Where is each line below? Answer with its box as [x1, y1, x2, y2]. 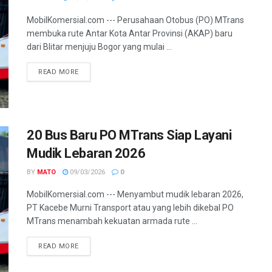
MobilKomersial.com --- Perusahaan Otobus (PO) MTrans [27, 15, 244, 25]
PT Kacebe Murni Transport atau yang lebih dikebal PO [27, 203, 234, 213]
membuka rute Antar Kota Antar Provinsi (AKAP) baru [27, 29, 233, 38]
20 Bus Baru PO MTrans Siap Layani [27, 127, 232, 143]
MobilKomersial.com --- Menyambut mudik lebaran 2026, [27, 189, 243, 200]
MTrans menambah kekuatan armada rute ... [27, 216, 197, 226]
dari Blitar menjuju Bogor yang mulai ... [27, 42, 172, 52]
